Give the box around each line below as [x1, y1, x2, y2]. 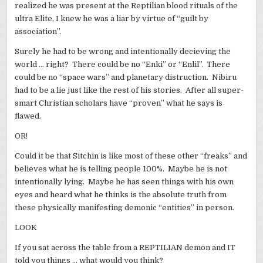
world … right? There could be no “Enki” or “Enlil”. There [15, 60, 231, 69]
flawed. [15, 112, 42, 121]
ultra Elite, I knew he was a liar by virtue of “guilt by [15, 14, 209, 23]
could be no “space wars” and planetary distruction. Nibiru [15, 73, 237, 82]
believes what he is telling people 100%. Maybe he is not [15, 164, 228, 174]
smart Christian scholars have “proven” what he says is [15, 99, 223, 108]
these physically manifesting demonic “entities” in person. [15, 203, 237, 213]
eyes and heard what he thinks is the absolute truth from [15, 190, 227, 200]
